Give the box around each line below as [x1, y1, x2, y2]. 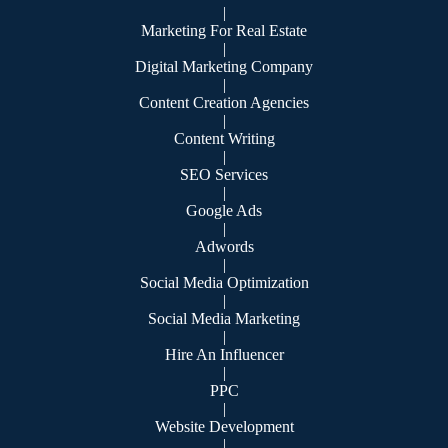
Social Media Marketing [148, 310, 300, 328]
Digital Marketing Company [135, 58, 313, 76]
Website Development [154, 418, 294, 436]
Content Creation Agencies [139, 94, 309, 112]
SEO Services [180, 166, 268, 184]
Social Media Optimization [139, 274, 309, 292]
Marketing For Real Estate [141, 22, 307, 40]
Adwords [194, 238, 254, 256]
